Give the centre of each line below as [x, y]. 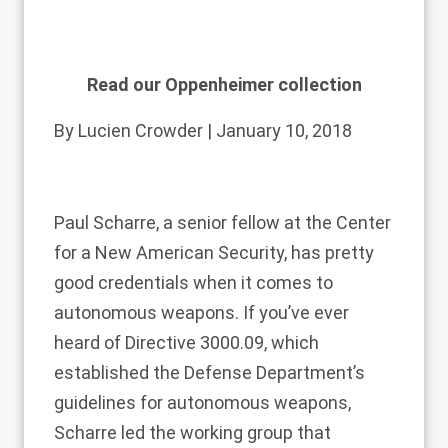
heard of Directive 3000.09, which [186, 342]
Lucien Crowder [140, 130]
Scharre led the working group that [192, 432]
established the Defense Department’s [209, 372]
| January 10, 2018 [277, 130]
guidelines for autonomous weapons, [202, 402]
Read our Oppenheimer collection [224, 84]
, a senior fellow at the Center [273, 222]
